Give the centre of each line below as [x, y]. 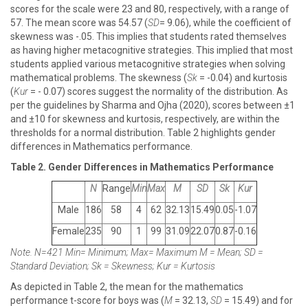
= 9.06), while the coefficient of [225, 23]
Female [68, 231]
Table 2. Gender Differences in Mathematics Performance [142, 167]
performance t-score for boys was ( [87, 300]
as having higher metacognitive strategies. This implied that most [152, 50]
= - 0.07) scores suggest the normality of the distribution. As [158, 91]
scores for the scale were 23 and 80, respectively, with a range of [150, 9]
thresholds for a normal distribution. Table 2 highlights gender [143, 133]
